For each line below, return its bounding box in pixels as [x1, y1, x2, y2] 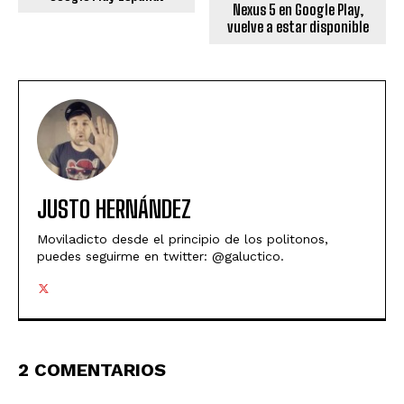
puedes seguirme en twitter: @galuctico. [37, 249, 284, 264]
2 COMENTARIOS [18, 359, 166, 381]
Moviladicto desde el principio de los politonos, [37, 232, 328, 247]
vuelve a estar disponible [226, 18, 369, 36]
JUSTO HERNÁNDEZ [37, 195, 191, 225]
